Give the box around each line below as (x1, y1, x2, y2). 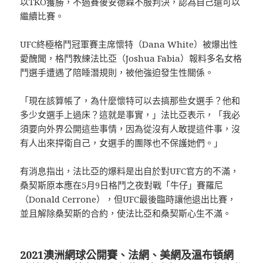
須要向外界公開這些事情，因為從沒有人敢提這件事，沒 (20, 122, 241, 134)
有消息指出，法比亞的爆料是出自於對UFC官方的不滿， (20, 164, 240, 177)
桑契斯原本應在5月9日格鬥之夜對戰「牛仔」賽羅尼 (20, 178, 224, 191)
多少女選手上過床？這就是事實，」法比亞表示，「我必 (20, 108, 241, 120)
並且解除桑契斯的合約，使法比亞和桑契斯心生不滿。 (20, 207, 232, 219)
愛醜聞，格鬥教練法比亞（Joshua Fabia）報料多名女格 (20, 52, 242, 64)
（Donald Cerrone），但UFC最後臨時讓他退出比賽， (20, 193, 237, 205)
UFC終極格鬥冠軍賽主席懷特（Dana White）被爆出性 (20, 38, 238, 50)
